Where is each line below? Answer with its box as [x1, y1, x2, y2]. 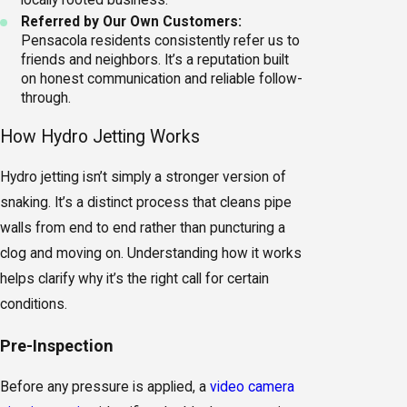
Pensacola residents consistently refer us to [21, 33, 301, 50]
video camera [210, 379, 294, 396]
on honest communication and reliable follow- [21, 71, 303, 88]
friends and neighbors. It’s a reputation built [21, 52, 290, 69]
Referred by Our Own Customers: [21, 14, 243, 31]
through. [21, 90, 72, 107]
